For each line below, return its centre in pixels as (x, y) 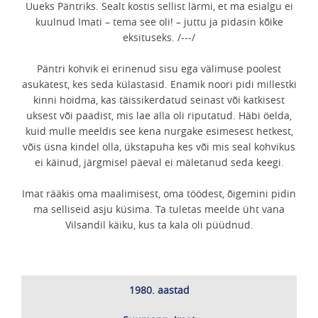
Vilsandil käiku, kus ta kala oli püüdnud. (159, 225)
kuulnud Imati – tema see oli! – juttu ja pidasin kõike (159, 22)
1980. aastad (159, 290)
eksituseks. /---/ (159, 37)
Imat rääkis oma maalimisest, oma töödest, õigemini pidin (159, 193)
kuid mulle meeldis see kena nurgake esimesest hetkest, (159, 131)
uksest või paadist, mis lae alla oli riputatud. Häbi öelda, (159, 115)
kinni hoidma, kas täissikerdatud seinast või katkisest (159, 100)
